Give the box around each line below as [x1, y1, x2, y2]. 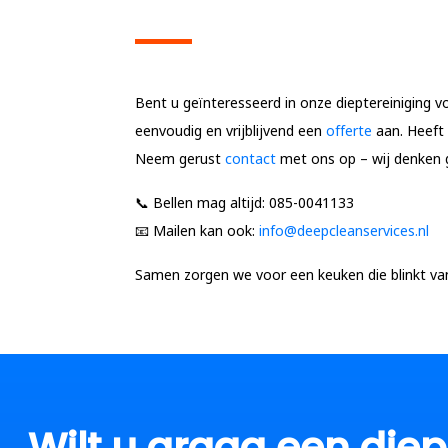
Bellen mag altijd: [153, 193, 265, 212]
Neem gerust [135, 149, 225, 168]
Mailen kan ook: [153, 221, 255, 240]
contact [225, 149, 276, 168]
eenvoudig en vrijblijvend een [135, 121, 326, 140]
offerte [326, 121, 372, 140]
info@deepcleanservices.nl [259, 221, 429, 240]
